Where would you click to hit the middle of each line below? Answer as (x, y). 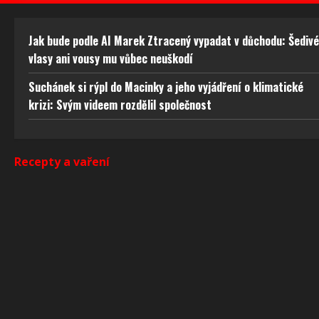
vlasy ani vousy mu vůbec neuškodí (111, 58)
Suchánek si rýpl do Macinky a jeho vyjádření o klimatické (166, 87)
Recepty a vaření (62, 161)
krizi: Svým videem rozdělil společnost (120, 104)
